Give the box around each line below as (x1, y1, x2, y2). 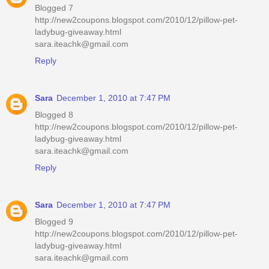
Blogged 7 (35, 2, 73, 13)
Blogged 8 (35, 109, 73, 119)
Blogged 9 (35, 216, 73, 226)
